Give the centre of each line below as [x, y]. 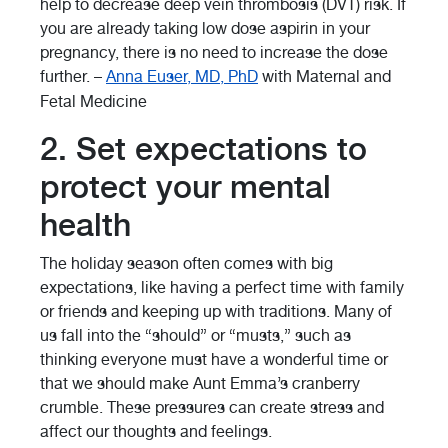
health [85, 225]
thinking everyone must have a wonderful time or [214, 360]
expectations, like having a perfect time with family [222, 288]
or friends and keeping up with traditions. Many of [216, 312]
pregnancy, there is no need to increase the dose [214, 53]
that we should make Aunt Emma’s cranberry [200, 384]
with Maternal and [324, 77]
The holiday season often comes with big [186, 264]
